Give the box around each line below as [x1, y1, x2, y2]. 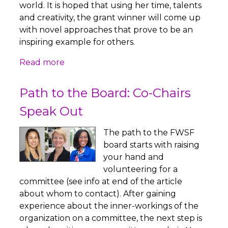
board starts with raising [103, 140, 200, 150]
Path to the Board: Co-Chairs [19, 85, 191, 101]
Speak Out [19, 104, 83, 119]
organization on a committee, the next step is [19, 213, 203, 223]
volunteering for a [103, 164, 178, 175]
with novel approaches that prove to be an [19, 25, 193, 35]
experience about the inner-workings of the [19, 201, 199, 211]
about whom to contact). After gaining [19, 189, 177, 199]
